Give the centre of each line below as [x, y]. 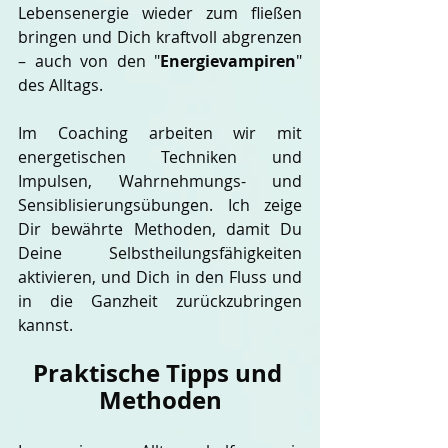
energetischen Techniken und [160, 157]
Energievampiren [228, 61]
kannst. [45, 325]
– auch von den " [89, 61]
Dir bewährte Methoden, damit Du [160, 229]
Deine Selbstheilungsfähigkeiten [160, 253]
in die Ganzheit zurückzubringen [160, 301]
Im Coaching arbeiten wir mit [160, 133]
